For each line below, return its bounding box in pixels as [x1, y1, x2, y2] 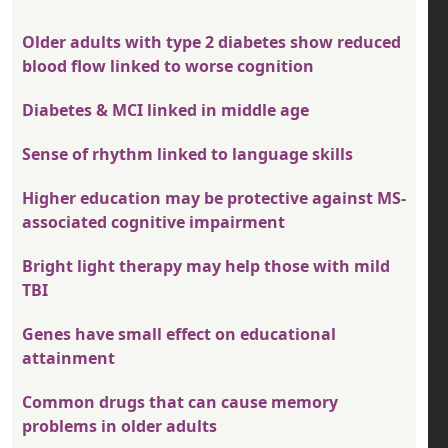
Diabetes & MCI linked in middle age [22, 99, 309, 122]
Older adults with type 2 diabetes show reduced [22, 31, 401, 54]
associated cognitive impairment [22, 211, 285, 234]
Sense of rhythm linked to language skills [22, 143, 353, 166]
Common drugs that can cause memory [22, 391, 338, 414]
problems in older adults [22, 415, 217, 438]
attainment [22, 347, 115, 370]
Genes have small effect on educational [22, 323, 336, 346]
